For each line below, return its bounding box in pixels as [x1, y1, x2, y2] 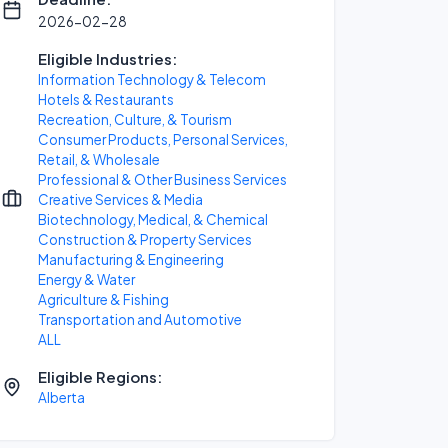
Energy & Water [38, 271, 135, 288]
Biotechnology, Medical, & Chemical [38, 211, 268, 228]
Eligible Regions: [38, 367, 162, 386]
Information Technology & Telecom [38, 71, 266, 88]
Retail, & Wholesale [38, 151, 160, 168]
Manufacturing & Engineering [38, 251, 224, 268]
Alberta [38, 389, 85, 406]
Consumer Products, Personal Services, [38, 131, 288, 148]
